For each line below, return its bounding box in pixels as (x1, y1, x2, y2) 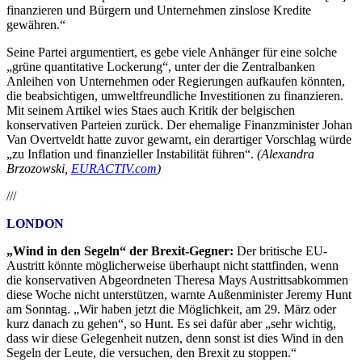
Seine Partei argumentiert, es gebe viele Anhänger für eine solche (6, 45, 337, 60)
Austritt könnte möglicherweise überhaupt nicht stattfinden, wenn (6, 259, 339, 273)
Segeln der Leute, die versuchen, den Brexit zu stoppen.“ (6, 346, 297, 360)
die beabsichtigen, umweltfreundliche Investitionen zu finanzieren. (6, 89, 343, 103)
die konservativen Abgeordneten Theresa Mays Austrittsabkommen (6, 273, 348, 288)
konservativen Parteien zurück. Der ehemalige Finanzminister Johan (6, 118, 352, 133)
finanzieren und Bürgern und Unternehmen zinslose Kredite (6, 3, 311, 18)
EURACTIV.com (71, 162, 157, 176)
